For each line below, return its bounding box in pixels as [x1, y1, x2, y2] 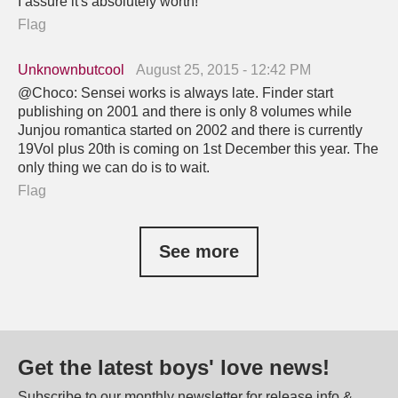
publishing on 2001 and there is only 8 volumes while [18, 103, 352, 119]
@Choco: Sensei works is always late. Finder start [18, 84, 333, 100]
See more [159, 241, 239, 261]
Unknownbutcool [18, 61, 124, 77]
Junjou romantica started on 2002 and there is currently [18, 122, 362, 138]
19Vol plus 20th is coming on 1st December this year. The [18, 140, 378, 156]
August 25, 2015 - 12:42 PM [136, 61, 311, 77]
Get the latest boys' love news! [18, 354, 330, 379]
